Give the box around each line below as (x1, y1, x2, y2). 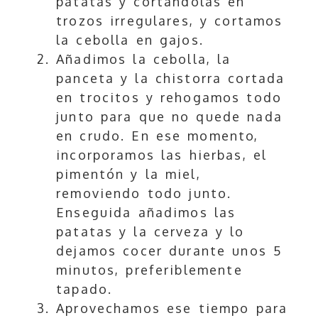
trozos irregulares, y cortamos (56, 13, 283, 29)
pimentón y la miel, (56, 166, 201, 182)
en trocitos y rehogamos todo (56, 89, 283, 106)
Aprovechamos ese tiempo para (56, 300, 288, 317)
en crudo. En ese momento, (56, 128, 259, 144)
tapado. (56, 281, 113, 297)
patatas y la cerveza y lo (56, 224, 245, 240)
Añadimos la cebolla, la (56, 51, 231, 67)
